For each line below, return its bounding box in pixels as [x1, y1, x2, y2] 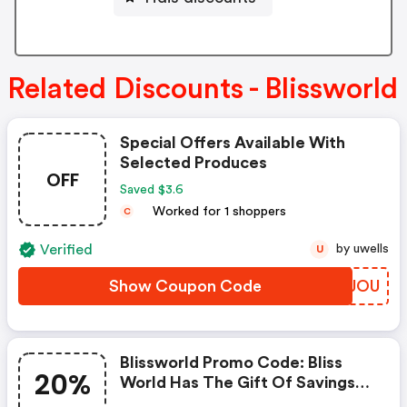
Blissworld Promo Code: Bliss [120, 354, 342, 372]
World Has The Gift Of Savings [120, 374, 355, 392]
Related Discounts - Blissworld [7, 74, 398, 104]
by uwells [353, 243, 389, 256]
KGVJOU [313, 278, 380, 295]
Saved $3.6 [120, 184, 187, 197]
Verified [40, 243, 93, 258]
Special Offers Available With [120, 134, 345, 152]
